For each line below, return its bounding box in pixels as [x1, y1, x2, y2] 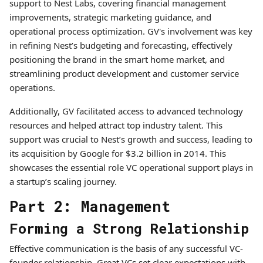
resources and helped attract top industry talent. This [9, 119, 222, 131]
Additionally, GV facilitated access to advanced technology [9, 105, 243, 117]
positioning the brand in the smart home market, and [9, 53, 225, 65]
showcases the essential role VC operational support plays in [9, 161, 253, 173]
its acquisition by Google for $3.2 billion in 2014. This [9, 147, 226, 159]
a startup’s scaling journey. [9, 176, 117, 187]
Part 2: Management [9, 197, 170, 216]
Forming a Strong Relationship [9, 219, 249, 237]
